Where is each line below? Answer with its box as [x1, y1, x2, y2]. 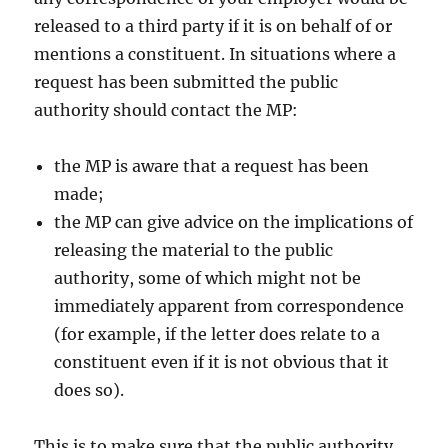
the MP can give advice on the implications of [54, 212, 414, 233]
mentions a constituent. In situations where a [34, 44, 397, 65]
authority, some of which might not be [54, 268, 362, 289]
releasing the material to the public [54, 240, 334, 261]
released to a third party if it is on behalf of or [34, 16, 393, 37]
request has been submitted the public [34, 72, 339, 93]
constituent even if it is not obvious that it [54, 352, 390, 373]
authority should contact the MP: [34, 100, 299, 121]
